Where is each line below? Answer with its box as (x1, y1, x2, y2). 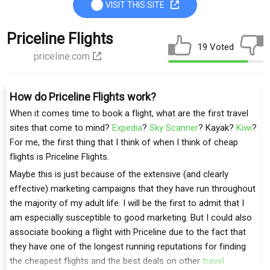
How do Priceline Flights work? (10, 90, 156, 103)
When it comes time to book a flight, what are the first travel (10, 108, 248, 119)
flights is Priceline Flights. (10, 151, 109, 162)
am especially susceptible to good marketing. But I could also (10, 212, 252, 223)
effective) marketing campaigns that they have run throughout (10, 183, 256, 194)
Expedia (112, 122, 142, 133)
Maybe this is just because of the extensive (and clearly (10, 169, 228, 180)
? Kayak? (198, 122, 236, 133)
